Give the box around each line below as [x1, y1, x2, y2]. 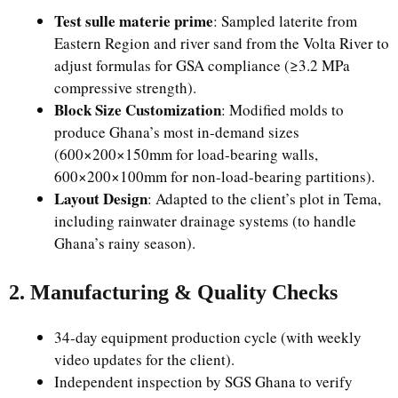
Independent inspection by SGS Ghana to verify [54, 371, 353, 392]
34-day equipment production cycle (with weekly [54, 327, 362, 347]
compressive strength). [54, 76, 196, 98]
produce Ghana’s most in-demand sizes [54, 121, 299, 142]
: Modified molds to [221, 99, 344, 120]
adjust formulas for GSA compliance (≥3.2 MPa [54, 54, 350, 76]
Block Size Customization [54, 98, 221, 121]
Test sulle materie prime [54, 9, 213, 32]
